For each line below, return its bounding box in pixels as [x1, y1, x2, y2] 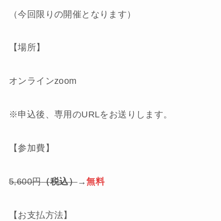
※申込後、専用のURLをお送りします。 [8, 110, 173, 120]
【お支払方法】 [8, 210, 73, 220]
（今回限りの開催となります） [8, 9, 136, 19]
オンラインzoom [8, 76, 77, 86]
